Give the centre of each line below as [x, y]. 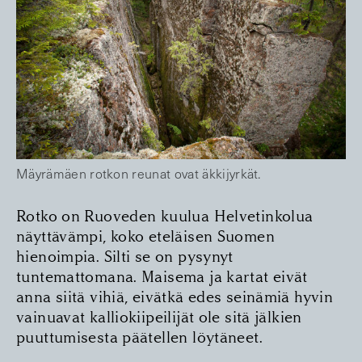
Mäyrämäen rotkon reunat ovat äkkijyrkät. [139, 174]
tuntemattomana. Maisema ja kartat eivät [162, 277]
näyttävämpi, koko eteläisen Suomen [145, 237]
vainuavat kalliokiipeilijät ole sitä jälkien [159, 318]
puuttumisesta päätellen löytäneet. [139, 338]
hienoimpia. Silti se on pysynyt [125, 257]
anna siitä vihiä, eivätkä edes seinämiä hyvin [175, 297]
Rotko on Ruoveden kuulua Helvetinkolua [165, 217]
